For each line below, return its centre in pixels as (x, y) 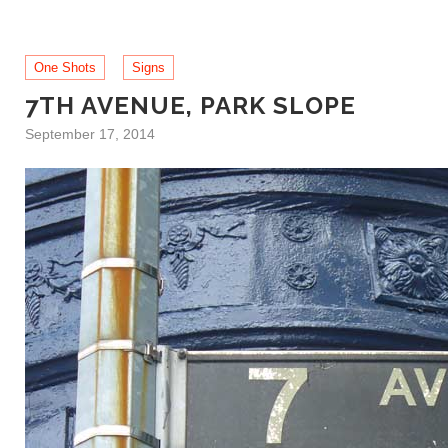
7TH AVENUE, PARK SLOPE (190, 105)
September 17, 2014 (90, 134)
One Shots (65, 67)
